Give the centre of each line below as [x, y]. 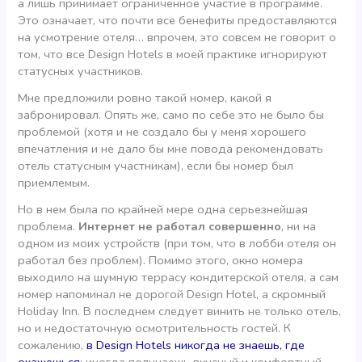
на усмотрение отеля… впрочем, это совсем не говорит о [177, 38]
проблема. [48, 226]
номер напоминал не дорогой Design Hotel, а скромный [172, 294]
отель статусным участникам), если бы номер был [156, 165]
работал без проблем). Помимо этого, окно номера [161, 260]
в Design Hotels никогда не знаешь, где [196, 345]
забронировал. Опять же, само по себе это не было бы [171, 114]
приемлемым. [54, 182]
